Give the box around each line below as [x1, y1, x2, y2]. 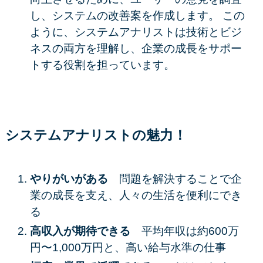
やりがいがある [29, 173, 119, 186]
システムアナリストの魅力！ [5, 128, 187, 143]
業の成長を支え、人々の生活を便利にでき [29, 189, 242, 202]
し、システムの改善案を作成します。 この [29, 9, 245, 22]
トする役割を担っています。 [29, 58, 175, 71]
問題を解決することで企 [119, 173, 242, 186]
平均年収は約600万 [141, 225, 239, 238]
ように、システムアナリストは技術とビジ [29, 25, 242, 38]
